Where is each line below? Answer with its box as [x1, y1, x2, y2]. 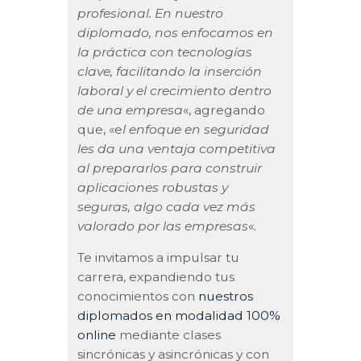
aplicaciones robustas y [77, 179, 229, 195]
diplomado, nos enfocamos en [77, 24, 274, 40]
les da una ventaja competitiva [77, 140, 276, 156]
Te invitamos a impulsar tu [77, 250, 240, 266]
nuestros [198, 288, 254, 305]
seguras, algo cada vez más [77, 198, 256, 214]
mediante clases [116, 327, 222, 343]
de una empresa [77, 102, 184, 118]
